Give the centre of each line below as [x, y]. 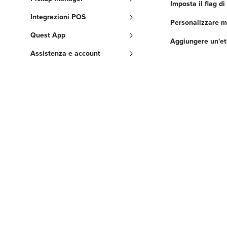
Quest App [48, 35]
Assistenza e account [65, 53]
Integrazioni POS [58, 17]
